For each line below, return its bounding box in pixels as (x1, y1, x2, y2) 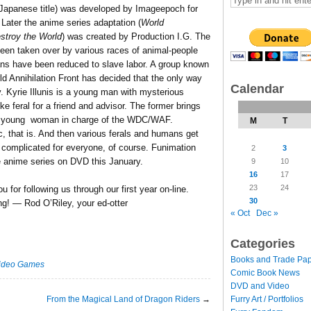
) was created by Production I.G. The (62, 31, 210, 42)
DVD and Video (230, 280, 289, 291)
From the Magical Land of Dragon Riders (47, 294, 200, 304)
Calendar (230, 81, 284, 96)
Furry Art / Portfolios (230, 294, 303, 304)
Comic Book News (230, 267, 300, 278)
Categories (230, 236, 295, 251)
